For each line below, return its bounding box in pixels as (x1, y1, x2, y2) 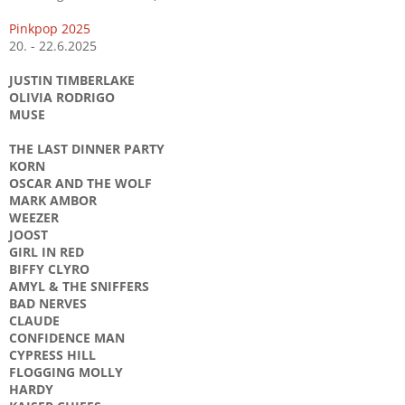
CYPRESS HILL (9, 345, 96, 363)
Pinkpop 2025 (9, 19, 90, 37)
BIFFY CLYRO (9, 259, 89, 278)
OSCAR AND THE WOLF (9, 174, 152, 192)
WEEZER (9, 208, 59, 226)
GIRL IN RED (9, 242, 84, 260)
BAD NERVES (9, 294, 87, 312)
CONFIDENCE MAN (9, 328, 125, 346)
